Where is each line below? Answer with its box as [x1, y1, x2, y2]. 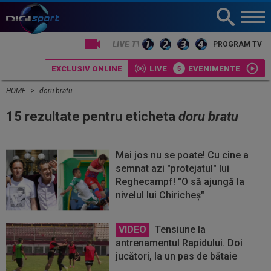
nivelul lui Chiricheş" [116, 189, 205, 201]
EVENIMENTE [188, 64, 240, 73]
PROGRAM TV [213, 40, 262, 48]
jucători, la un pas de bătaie [116, 250, 238, 262]
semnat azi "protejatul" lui [116, 163, 230, 174]
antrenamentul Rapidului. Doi [116, 237, 243, 249]
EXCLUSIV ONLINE [51, 64, 122, 73]
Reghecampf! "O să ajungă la [116, 176, 245, 188]
